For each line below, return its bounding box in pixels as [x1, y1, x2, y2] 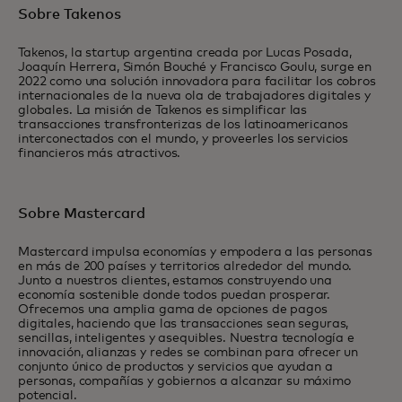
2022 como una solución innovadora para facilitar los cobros [18, 75, 376, 88]
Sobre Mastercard [18, 206, 145, 221]
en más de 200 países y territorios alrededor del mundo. [18, 260, 353, 273]
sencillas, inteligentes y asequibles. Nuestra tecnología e [18, 332, 354, 345]
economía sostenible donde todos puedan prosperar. [18, 289, 331, 301]
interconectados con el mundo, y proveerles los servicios [18, 133, 349, 145]
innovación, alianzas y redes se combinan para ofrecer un [18, 346, 359, 359]
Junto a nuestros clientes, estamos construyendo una [18, 275, 332, 287]
